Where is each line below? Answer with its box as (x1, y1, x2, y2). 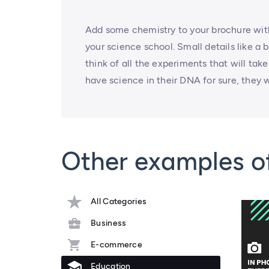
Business (91, 218, 127, 229)
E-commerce (91, 240, 142, 250)
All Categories (91, 196, 147, 207)
